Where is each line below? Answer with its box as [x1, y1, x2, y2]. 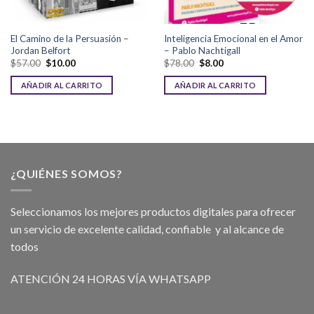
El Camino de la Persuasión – [10, 32, 129, 44]
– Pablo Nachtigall [163, 44, 240, 56]
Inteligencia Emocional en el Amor [163, 32, 303, 44]
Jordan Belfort [10, 44, 71, 56]
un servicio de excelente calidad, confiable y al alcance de [11, 222, 284, 236]
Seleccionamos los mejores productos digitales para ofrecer [11, 205, 296, 219]
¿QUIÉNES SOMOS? [11, 166, 123, 180]
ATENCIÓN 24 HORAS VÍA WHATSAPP [11, 272, 211, 285]
